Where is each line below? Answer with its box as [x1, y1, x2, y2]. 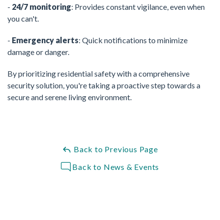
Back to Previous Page [72, 144, 158, 154]
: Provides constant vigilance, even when [71, 2, 205, 12]
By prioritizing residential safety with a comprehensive [7, 69, 190, 79]
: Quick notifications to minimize [79, 35, 188, 45]
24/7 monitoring [12, 2, 71, 12]
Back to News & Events [70, 162, 160, 172]
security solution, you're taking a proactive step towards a [7, 81, 200, 90]
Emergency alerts [12, 35, 79, 45]
